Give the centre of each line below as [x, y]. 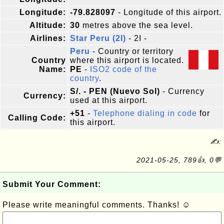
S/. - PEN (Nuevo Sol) [115, 91]
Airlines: [48, 38]
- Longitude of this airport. [168, 12]
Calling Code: [37, 118]
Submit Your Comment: [52, 184]
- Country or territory [132, 51]
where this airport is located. [127, 60]
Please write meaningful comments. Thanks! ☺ [96, 205]
